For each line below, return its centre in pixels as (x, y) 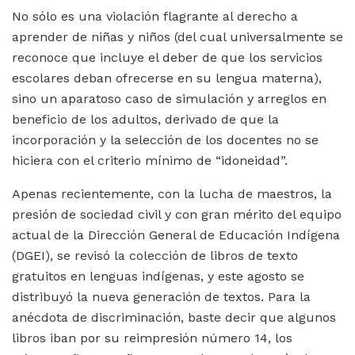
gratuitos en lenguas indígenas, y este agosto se (158, 277)
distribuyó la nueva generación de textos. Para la (161, 297)
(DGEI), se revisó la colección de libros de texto (155, 256)
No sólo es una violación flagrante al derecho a (155, 17)
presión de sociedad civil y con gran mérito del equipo (177, 215)
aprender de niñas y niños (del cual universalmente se (177, 37)
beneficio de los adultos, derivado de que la (145, 120)
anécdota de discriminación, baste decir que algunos (174, 318)
